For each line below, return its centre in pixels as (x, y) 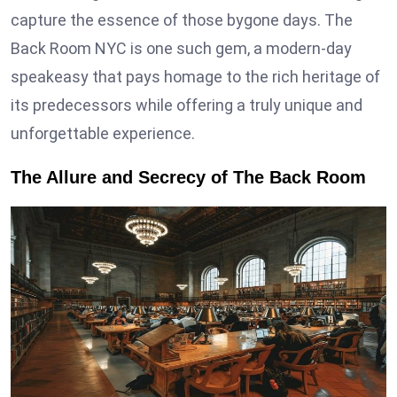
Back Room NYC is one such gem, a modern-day (181, 49)
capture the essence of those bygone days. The (182, 20)
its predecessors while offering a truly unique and (187, 105)
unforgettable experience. (103, 134)
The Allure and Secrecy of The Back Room (188, 178)
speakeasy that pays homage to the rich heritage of (195, 77)
